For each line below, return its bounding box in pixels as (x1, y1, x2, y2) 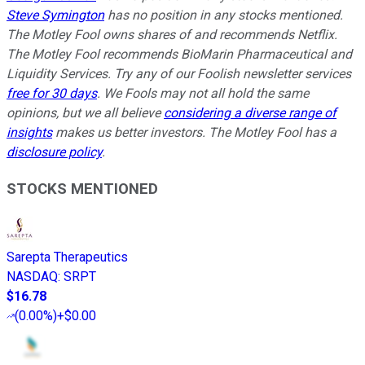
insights (7, 125, 52, 141)
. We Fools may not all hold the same (97, 86, 309, 102)
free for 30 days (7, 86, 97, 102)
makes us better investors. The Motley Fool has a (52, 125, 336, 141)
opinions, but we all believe (7, 105, 164, 121)
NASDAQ (7, 268, 58, 284)
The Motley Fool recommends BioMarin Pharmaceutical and (7, 46, 352, 63)
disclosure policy (7, 144, 102, 161)
